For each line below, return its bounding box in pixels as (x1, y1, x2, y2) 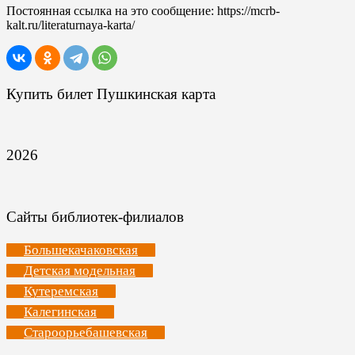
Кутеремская (24, 284, 98, 300)
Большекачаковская (24, 242, 138, 258)
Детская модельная (24, 263, 136, 279)
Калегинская (24, 304, 97, 320)
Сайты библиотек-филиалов (6, 208, 184, 225)
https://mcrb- (217, 4, 280, 17)
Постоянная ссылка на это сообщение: (6, 4, 217, 17)
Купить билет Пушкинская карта (6, 85, 216, 102)
